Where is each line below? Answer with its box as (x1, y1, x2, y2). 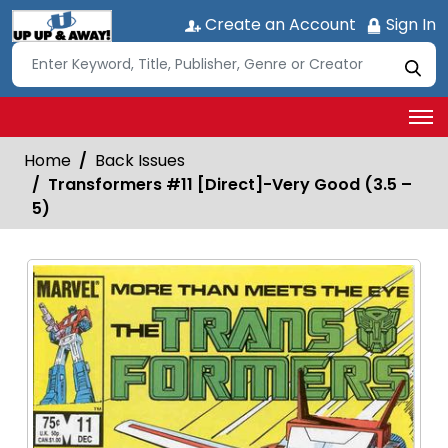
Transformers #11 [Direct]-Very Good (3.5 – (48, 172, 412, 196)
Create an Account (201, 13, 356, 36)
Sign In (382, 13, 436, 36)
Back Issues (95, 148, 185, 172)
